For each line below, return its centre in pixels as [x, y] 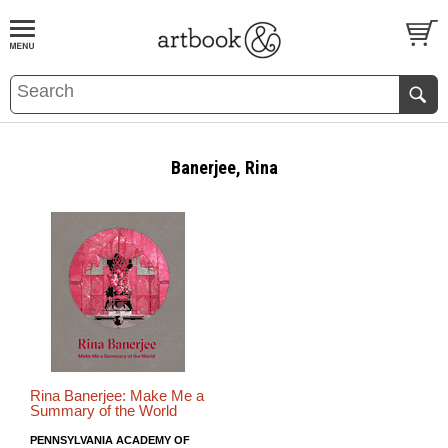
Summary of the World [103, 410]
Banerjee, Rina [224, 167]
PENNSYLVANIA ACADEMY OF [110, 439]
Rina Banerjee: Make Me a [117, 395]
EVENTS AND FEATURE [163, 79]
